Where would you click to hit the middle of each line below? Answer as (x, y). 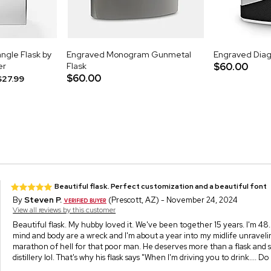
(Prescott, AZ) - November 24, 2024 (172, 200)
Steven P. (43, 200)
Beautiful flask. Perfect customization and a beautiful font (161, 186)
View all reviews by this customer (64, 210)
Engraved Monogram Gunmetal (129, 54)
